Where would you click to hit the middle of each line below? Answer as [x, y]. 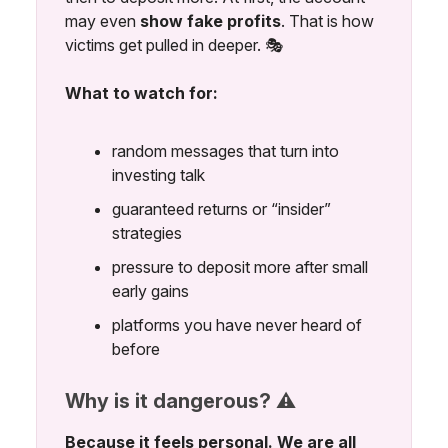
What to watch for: [141, 92]
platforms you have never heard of [237, 324]
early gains [150, 290]
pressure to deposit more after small [240, 266]
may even [102, 20]
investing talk [158, 174]
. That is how [327, 20]
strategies [147, 232]
